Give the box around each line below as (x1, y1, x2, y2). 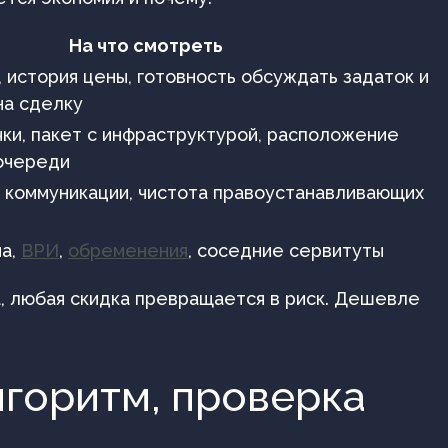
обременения (68, 239, 188, 261)
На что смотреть (68, 34, 223, 56)
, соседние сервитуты (188, 239, 384, 261)
